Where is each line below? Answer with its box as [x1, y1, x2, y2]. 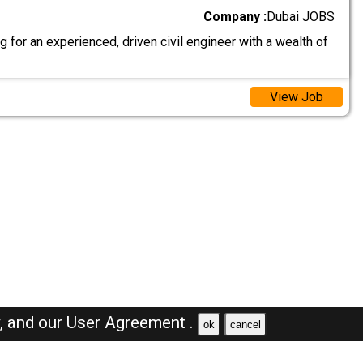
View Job [269, 89, 323, 105]
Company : [203, 9, 267, 25]
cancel [229, 318, 261, 331]
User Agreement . [66, 312, 194, 332]
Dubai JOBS [267, 9, 335, 25]
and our [7, 312, 67, 332]
